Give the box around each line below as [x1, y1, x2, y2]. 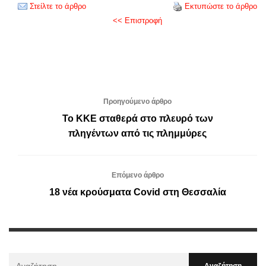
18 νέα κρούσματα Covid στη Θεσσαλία [49, 186, 226, 197]
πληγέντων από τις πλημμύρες [68, 128, 207, 138]
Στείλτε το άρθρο [30, 1, 86, 11]
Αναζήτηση [8, 254, 49, 264]
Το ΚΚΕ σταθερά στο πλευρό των [62, 113, 213, 123]
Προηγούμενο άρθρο [103, 97, 172, 106]
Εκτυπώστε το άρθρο [185, 1, 257, 11]
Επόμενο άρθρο [111, 170, 164, 179]
